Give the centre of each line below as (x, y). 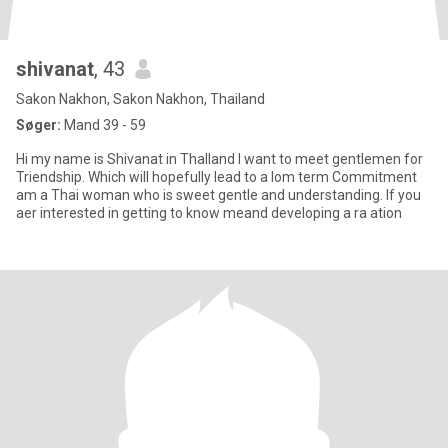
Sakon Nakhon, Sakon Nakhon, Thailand (140, 99)
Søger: (38, 125)
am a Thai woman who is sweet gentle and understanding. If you (218, 195)
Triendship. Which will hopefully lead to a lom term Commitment (216, 177)
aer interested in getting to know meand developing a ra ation (209, 213)
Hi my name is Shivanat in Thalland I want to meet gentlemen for (219, 159)
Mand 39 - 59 (103, 125)
